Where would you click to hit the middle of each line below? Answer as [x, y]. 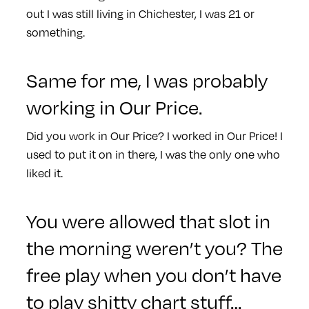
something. [55, 32]
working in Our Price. [114, 106]
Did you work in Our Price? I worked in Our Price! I [154, 135]
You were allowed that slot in [148, 220]
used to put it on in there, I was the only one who [153, 154]
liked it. [44, 172]
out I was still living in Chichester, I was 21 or [140, 13]
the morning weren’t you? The [154, 247]
